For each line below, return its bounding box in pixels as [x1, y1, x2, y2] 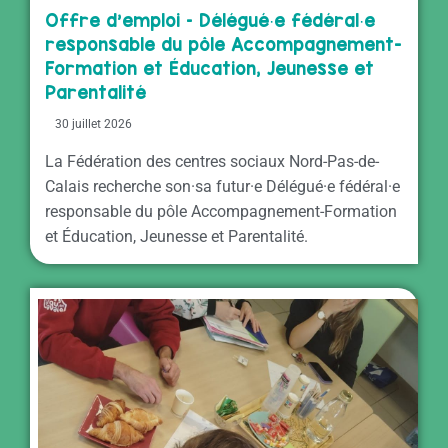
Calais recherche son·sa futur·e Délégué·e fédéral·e [45, 176, 400, 196]
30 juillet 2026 [55, 116, 132, 131]
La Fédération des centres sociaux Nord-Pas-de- [45, 151, 379, 171]
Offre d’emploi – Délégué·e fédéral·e [45, 9, 375, 31]
